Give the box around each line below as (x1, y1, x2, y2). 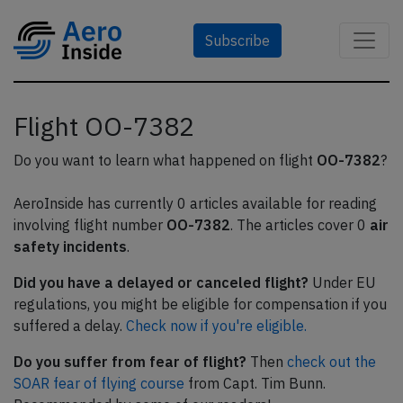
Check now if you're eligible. (126, 317, 307, 335)
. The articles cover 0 (230, 216, 370, 234)
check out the (287, 353, 376, 371)
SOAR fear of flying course (13, 374, 184, 392)
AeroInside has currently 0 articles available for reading (13, 194, 377, 212)
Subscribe (205, 31, 270, 49)
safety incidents (13, 237, 127, 255)
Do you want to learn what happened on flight (13, 151, 317, 169)
